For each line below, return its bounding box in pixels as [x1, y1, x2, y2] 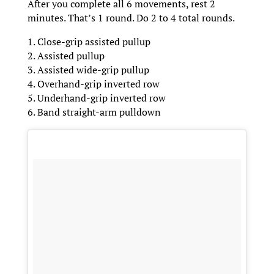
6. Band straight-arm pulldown [27, 105, 161, 119]
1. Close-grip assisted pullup [27, 35, 150, 49]
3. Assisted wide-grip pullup [27, 63, 149, 77]
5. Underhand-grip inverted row [27, 91, 166, 105]
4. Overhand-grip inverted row [27, 77, 160, 91]
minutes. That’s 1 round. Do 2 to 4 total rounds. [27, 11, 235, 25]
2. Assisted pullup [27, 49, 105, 63]
